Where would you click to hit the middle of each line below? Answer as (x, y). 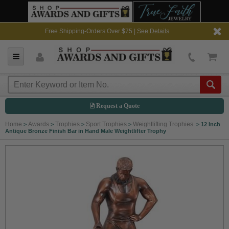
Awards (39, 124)
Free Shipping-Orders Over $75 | (91, 31)
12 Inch (211, 124)
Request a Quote (117, 106)
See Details (153, 31)
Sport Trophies (106, 124)
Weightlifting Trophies (164, 124)
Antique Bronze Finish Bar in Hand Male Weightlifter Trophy (86, 131)
